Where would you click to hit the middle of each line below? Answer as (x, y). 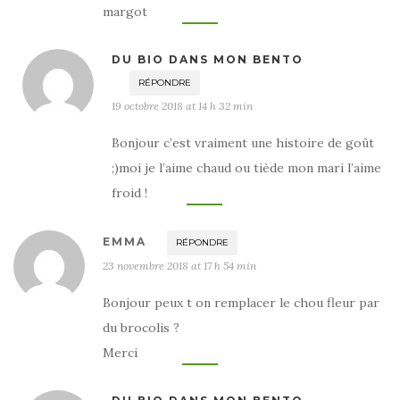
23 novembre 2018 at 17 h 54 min (179, 266)
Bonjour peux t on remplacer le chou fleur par (241, 303)
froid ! (129, 193)
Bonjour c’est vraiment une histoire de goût (243, 143)
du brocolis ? (141, 328)
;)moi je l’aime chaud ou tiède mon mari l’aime (246, 168)
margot (125, 12)
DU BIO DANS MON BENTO (208, 60)
